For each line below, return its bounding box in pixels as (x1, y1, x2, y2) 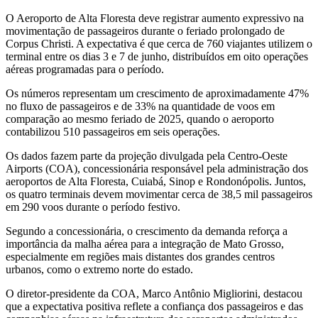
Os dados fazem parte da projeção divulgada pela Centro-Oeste (6, 149, 287, 162)
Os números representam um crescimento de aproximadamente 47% (6, 87, 309, 99)
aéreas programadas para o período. (6, 62, 164, 75)
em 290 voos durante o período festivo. (6, 200, 180, 213)
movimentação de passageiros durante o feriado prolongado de (6, 24, 285, 37)
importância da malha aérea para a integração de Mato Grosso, (6, 237, 284, 250)
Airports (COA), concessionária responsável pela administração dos (6, 162, 308, 175)
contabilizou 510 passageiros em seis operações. (6, 125, 220, 138)
